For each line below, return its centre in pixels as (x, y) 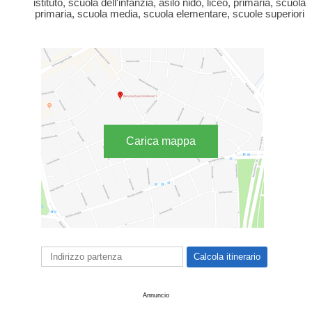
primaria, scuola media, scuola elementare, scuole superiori (169, 14)
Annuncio (156, 295)
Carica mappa (161, 141)
